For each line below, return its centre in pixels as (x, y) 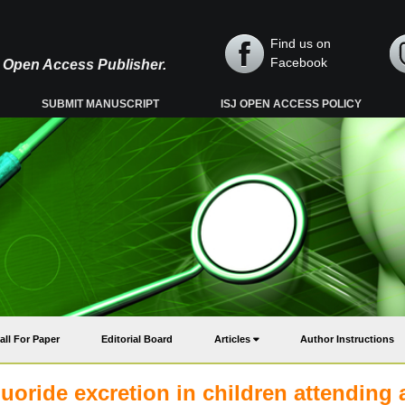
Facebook (299, 62)
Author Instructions (347, 339)
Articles (234, 339)
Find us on (301, 43)
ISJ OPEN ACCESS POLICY (292, 104)
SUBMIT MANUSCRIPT (101, 104)
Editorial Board (137, 339)
